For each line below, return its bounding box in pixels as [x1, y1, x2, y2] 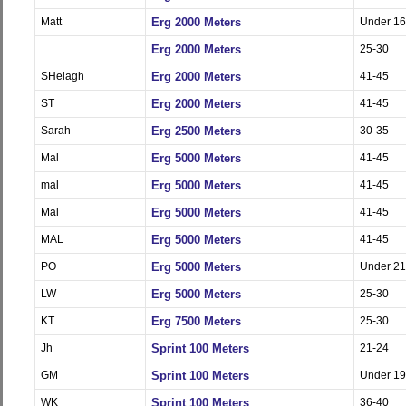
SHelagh [40, 69, 84, 82]
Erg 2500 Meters [150, 123, 241, 138]
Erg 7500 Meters [150, 314, 241, 328]
